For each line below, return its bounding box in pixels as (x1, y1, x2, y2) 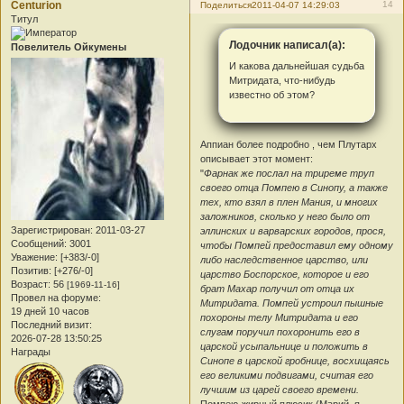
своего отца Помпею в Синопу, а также (200, 181, 389, 193)
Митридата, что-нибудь (228, 75, 335, 87)
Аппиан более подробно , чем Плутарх (200, 138, 378, 150)
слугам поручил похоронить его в (200, 326, 361, 337)
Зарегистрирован (11, 225, 90, 236)
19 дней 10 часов (11, 306, 89, 317)
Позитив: (11, 265, 51, 277)
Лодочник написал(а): (228, 38, 345, 51)
